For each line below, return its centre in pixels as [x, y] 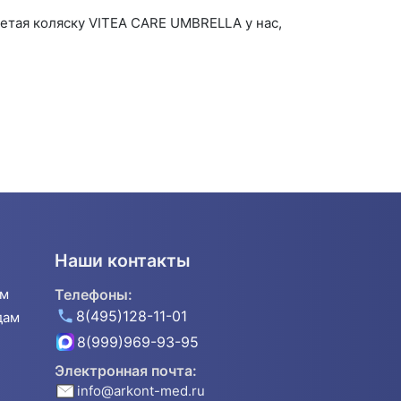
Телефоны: [94, 294]
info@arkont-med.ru [141, 390]
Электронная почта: [126, 370]
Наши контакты [123, 260]
